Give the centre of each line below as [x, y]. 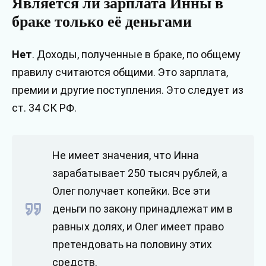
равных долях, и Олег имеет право [138, 227]
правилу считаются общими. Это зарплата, [120, 72]
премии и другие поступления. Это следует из [128, 90]
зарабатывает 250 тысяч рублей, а [140, 173]
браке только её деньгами [102, 20]
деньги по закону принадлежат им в [142, 209]
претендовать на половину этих [132, 245]
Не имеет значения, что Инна [126, 156]
